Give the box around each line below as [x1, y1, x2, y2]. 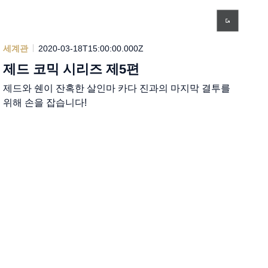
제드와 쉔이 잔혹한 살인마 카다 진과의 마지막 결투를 [3, 83, 231, 93]
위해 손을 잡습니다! [3, 97, 87, 108]
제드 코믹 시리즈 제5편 [3, 61, 140, 77]
